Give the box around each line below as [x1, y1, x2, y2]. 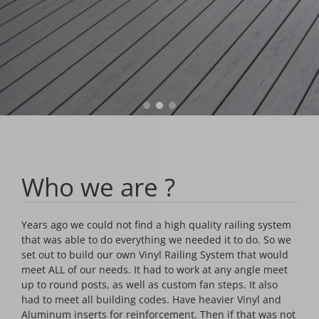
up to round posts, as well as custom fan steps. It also [21, 278, 278, 292]
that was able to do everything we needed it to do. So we [21, 233, 291, 247]
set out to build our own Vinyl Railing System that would [21, 248, 288, 262]
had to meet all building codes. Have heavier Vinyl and [21, 293, 281, 307]
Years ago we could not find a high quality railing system [21, 218, 291, 232]
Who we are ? [21, 170, 175, 204]
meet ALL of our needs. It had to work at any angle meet [21, 263, 288, 277]
